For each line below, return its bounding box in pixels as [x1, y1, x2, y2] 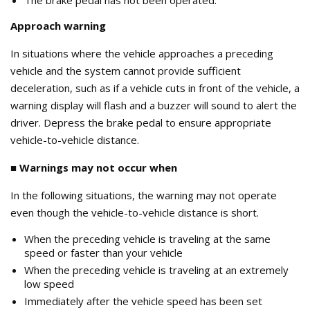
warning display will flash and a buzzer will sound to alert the [10, 98, 297, 112]
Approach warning [10, 18, 106, 33]
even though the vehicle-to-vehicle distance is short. [10, 205, 259, 219]
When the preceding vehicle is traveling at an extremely [24, 262, 289, 277]
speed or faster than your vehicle [24, 245, 183, 259]
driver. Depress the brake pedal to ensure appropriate [10, 115, 271, 129]
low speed [24, 276, 74, 291]
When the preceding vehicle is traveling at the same [24, 231, 271, 246]
